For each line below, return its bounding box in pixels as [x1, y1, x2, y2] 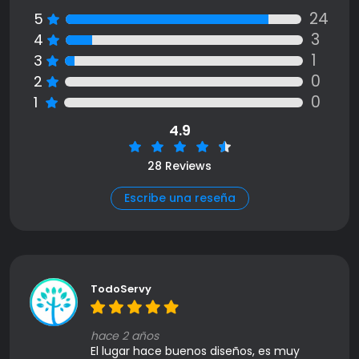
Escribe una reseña [123, 190, 236, 206]
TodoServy [91, 281, 151, 296]
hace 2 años [91, 328, 159, 344]
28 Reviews [147, 158, 212, 174]
